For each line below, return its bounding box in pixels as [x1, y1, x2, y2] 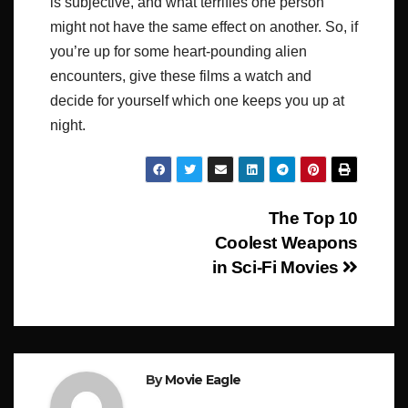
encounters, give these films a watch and [50, 68, 311, 85]
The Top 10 [268, 209, 358, 229]
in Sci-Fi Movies [211, 258, 343, 278]
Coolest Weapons [214, 233, 358, 253]
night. [50, 117, 86, 134]
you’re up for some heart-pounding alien [50, 44, 307, 60]
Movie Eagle [164, 372, 241, 389]
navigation [49, 244, 197, 280]
